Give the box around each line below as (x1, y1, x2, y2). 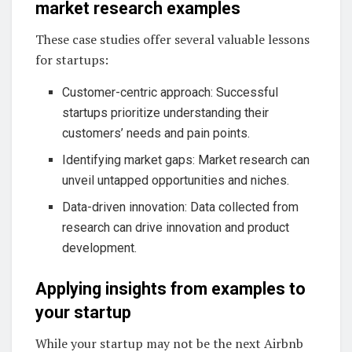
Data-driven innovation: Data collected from (62, 200, 299, 215)
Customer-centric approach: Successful (62, 85, 279, 101)
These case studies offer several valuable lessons (35, 31, 310, 49)
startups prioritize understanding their (62, 105, 269, 121)
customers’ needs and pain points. (62, 126, 251, 141)
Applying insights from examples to (35, 279, 306, 299)
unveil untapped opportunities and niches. (62, 173, 290, 189)
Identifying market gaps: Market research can (62, 152, 310, 168)
